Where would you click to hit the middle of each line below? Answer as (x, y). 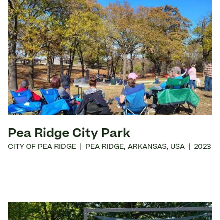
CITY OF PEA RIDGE (42, 148)
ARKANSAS (147, 148)
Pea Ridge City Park (69, 134)
